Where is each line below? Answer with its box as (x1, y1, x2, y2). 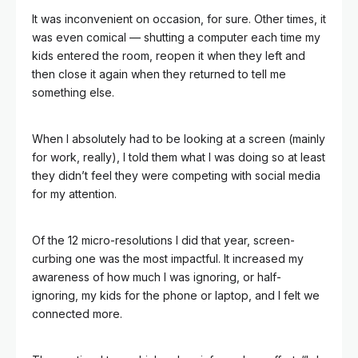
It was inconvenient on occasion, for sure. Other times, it (32, 12, 326, 26)
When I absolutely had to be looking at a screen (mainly (32, 132, 325, 145)
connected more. (32, 307, 122, 320)
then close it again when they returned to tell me (32, 67, 286, 81)
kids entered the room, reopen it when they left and (32, 49, 305, 62)
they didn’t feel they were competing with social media (32, 169, 320, 182)
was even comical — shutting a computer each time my (32, 30, 320, 44)
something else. (32, 86, 114, 99)
